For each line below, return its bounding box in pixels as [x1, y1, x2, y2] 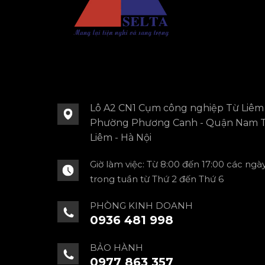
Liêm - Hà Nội [90, 132, 151, 144]
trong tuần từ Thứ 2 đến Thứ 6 [90, 173, 224, 185]
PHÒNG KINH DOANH [90, 200, 193, 212]
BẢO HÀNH [90, 242, 143, 254]
